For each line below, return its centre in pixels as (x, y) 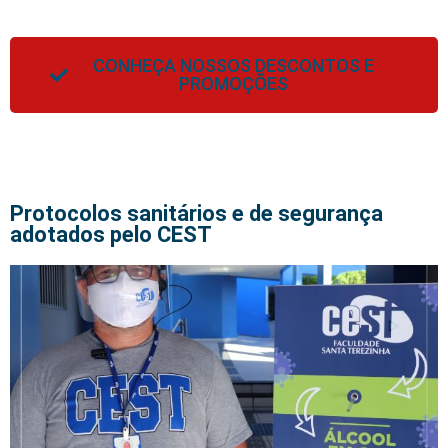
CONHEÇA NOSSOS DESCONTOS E (233, 65)
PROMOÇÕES (233, 83)
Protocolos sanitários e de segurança (196, 213)
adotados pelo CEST (111, 234)
